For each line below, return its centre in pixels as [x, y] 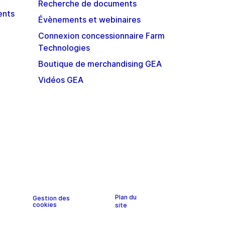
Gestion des [51, 198]
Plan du [126, 197]
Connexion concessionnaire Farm [101, 36]
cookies [45, 205]
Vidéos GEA [61, 80]
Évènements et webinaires [89, 20]
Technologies [64, 48]
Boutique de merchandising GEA [100, 64]
